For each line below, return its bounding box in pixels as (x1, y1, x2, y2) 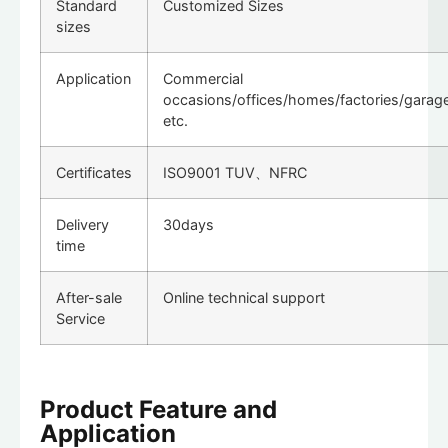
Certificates (56, 163, 132, 181)
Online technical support (163, 288, 325, 306)
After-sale (56, 288, 122, 306)
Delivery (56, 215, 109, 233)
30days (163, 215, 214, 233)
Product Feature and (40, 395, 277, 425)
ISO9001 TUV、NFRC (163, 163, 307, 181)
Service (56, 309, 105, 327)
